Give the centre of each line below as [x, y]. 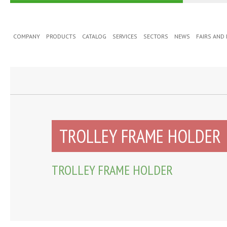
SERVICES [125, 36]
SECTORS [156, 36]
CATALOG [94, 36]
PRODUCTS [61, 36]
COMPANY [27, 36]
